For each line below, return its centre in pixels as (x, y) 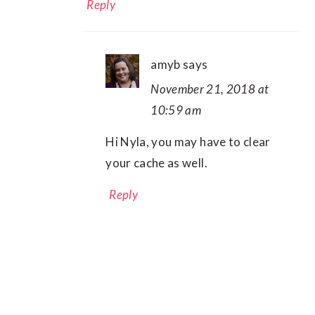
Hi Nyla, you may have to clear (188, 142)
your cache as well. (156, 163)
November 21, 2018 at (210, 89)
